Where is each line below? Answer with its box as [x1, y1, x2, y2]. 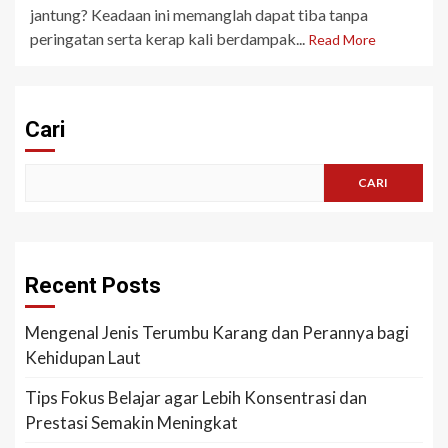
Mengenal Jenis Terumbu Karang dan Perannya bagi [25, 321, 409, 343]
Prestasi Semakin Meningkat [25, 411, 238, 433]
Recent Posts [25, 272, 161, 298]
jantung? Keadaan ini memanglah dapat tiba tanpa [30, 4, 368, 24]
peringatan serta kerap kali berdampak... [30, 28, 308, 48]
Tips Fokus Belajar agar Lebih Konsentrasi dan [25, 386, 367, 408]
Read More [308, 30, 376, 48]
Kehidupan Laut [25, 346, 141, 368]
